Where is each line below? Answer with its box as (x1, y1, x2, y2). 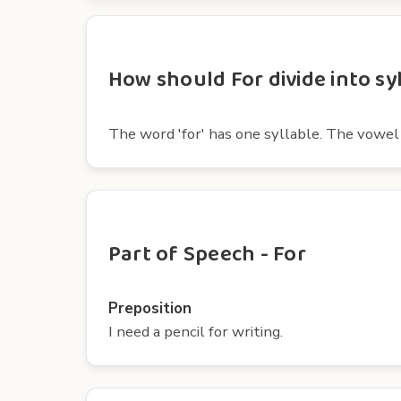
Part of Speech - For (108, 236, 306, 272)
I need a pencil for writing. (108, 320, 283, 342)
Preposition (108, 297, 192, 319)
